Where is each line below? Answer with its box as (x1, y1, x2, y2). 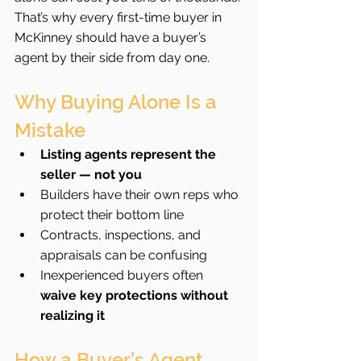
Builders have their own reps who (40, 187, 242, 203)
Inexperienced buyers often (40, 268, 206, 284)
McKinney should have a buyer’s (15, 30, 210, 46)
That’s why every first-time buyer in (15, 10, 225, 26)
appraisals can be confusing (40, 247, 207, 263)
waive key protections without (40, 288, 231, 304)
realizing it (40, 308, 105, 324)
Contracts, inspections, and (40, 227, 204, 243)
